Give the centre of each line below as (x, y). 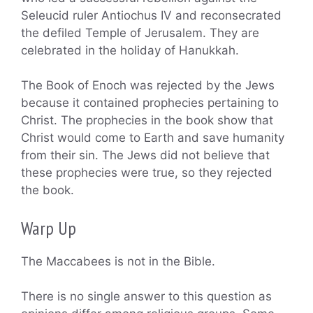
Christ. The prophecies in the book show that (147, 121)
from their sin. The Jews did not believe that (145, 155)
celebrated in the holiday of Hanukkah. (130, 50)
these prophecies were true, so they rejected (147, 173)
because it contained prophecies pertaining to (150, 103)
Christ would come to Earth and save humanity (153, 138)
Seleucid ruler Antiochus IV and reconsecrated (151, 15)
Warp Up (49, 228)
